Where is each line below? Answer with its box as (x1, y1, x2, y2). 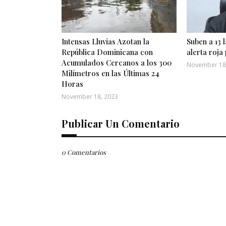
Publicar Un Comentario (62, 116, 180, 130)
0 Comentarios (62, 147, 106, 156)
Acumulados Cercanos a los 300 (62, 57, 172, 68)
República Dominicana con (62, 46, 153, 57)
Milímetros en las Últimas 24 (62, 68, 159, 78)
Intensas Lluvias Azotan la (62, 36, 149, 46)
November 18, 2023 (62, 92, 118, 101)
